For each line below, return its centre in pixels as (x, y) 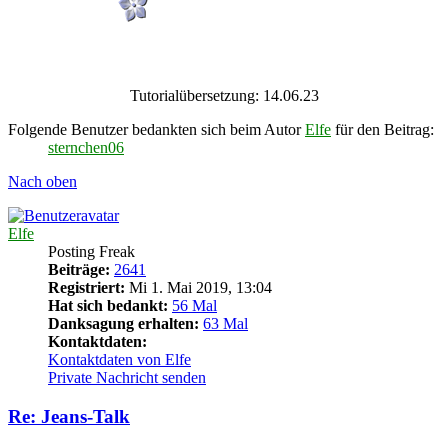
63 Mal (225, 324)
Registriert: (86, 288)
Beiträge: (79, 270)
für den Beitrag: (382, 130)
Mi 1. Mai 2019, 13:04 (198, 288)
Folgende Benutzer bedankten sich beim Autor (156, 130)
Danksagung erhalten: (123, 324)
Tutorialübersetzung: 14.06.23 (224, 96)
